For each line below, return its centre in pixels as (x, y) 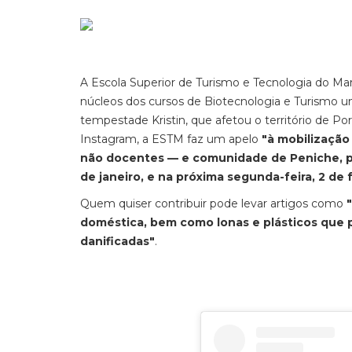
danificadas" (117, 241)
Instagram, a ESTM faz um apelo (171, 139)
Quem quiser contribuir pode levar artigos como (213, 203)
